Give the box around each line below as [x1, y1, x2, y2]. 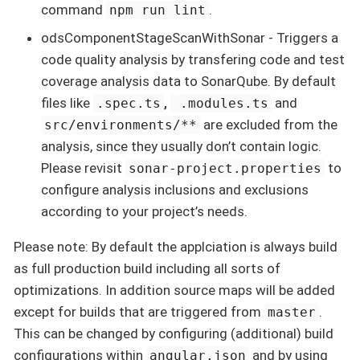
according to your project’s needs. [41, 203, 247, 220]
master [268, 305, 317, 321]
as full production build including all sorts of [14, 260, 280, 277]
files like [41, 95, 93, 112]
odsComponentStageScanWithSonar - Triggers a [41, 30, 338, 47]
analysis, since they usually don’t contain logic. [41, 138, 321, 155]
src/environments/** [44, 117, 198, 133]
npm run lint [109, 2, 207, 18]
